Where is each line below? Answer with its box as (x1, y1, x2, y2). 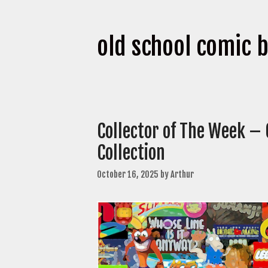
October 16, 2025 (97, 168, 159, 180)
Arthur (170, 168, 194, 180)
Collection (97, 141, 169, 164)
